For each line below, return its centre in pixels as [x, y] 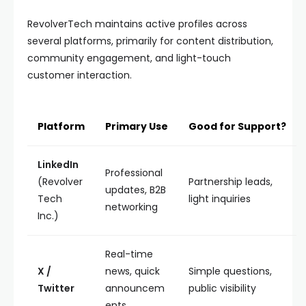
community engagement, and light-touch [129, 58]
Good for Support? [237, 126]
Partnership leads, [231, 182]
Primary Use [137, 126]
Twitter [56, 288]
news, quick [133, 271]
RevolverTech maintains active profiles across [137, 24]
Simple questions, [230, 271]
